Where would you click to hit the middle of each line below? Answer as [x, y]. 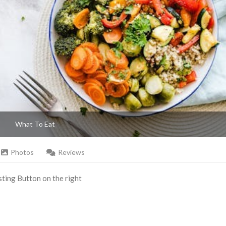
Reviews [71, 152]
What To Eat [35, 124]
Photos [22, 152]
